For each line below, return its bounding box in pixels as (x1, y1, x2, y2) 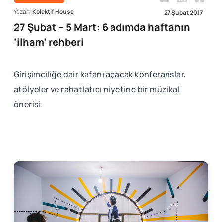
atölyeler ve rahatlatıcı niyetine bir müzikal (14, 83, 180, 95)
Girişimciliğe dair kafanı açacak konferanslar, (14, 68, 186, 80)
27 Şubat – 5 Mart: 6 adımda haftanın (14, 20, 190, 34)
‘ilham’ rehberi (14, 35, 84, 49)
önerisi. (14, 98, 43, 110)
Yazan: (14, 7, 32, 16)
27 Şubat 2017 (164, 8, 203, 17)
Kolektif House (32, 7, 74, 16)
